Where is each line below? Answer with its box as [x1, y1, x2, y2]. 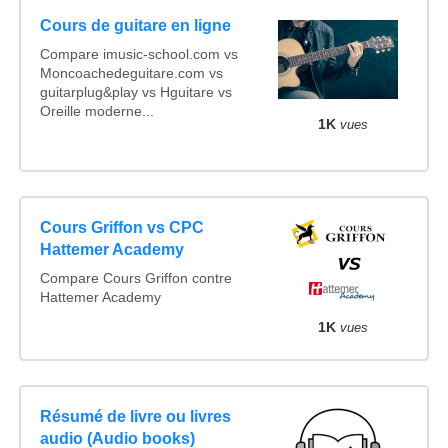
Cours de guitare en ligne [39, 16, 231, 34]
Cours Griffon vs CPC [39, 219, 204, 237]
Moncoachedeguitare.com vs [39, 65, 223, 81]
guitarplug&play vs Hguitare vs [39, 84, 232, 100]
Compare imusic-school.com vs [39, 46, 238, 62]
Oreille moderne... [39, 103, 154, 119]
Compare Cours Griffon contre [39, 271, 232, 287]
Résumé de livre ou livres [39, 408, 231, 426]
